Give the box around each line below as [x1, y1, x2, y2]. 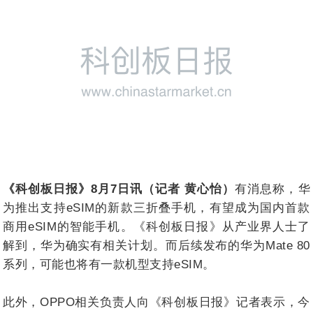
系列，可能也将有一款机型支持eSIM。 [3, 257, 215, 271]
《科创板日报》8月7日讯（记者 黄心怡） [3, 182, 235, 196]
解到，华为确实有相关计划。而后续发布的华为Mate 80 [3, 238, 310, 252]
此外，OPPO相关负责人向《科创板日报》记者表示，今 [3, 295, 310, 309]
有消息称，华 [235, 182, 311, 196]
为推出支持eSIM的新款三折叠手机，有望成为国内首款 [3, 201, 310, 214]
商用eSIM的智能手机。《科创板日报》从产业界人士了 [3, 219, 310, 233]
